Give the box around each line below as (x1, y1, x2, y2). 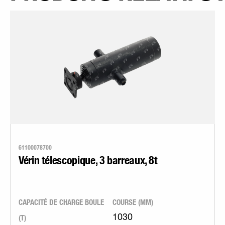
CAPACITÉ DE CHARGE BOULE (19, 197, 104, 207)
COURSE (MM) (113, 197, 153, 207)
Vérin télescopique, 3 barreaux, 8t (19, 153, 158, 167)
